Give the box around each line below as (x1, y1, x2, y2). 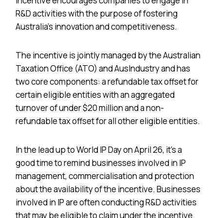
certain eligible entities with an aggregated (16, 89, 175, 100)
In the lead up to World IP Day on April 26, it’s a (16, 144, 182, 155)
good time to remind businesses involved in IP (16, 157, 186, 168)
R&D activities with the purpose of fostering (16, 7, 178, 19)
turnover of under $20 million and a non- (16, 102, 164, 113)
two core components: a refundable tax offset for (16, 75, 199, 87)
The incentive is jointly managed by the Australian (16, 49, 200, 61)
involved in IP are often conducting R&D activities (16, 196, 197, 208)
